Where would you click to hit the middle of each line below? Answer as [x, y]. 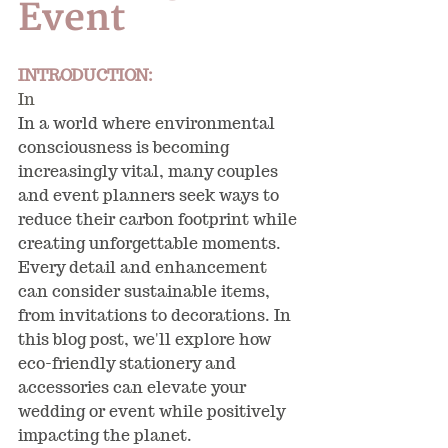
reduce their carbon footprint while [159, 219]
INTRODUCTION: [85, 75]
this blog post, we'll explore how [146, 339]
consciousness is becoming [125, 147]
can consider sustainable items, [146, 291]
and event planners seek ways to [150, 195]
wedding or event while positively [153, 411]
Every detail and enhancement [144, 267]
